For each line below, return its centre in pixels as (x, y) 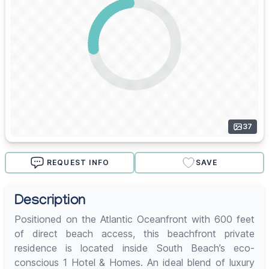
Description (50, 202)
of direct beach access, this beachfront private (134, 234)
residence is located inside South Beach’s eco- (134, 248)
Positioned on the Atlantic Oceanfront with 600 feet (134, 219)
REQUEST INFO (78, 163)
